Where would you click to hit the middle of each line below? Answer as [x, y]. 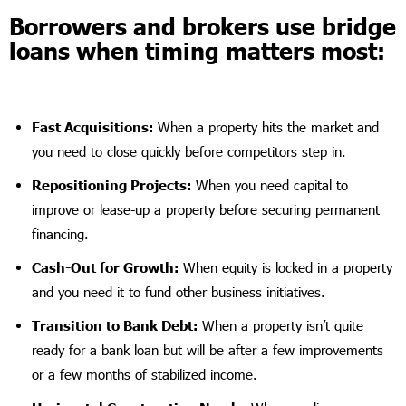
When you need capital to [270, 184]
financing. [60, 233]
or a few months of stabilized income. [145, 374]
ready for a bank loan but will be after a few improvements [208, 349]
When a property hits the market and [266, 126]
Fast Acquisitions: [92, 126]
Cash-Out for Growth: [105, 267]
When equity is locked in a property [285, 267]
